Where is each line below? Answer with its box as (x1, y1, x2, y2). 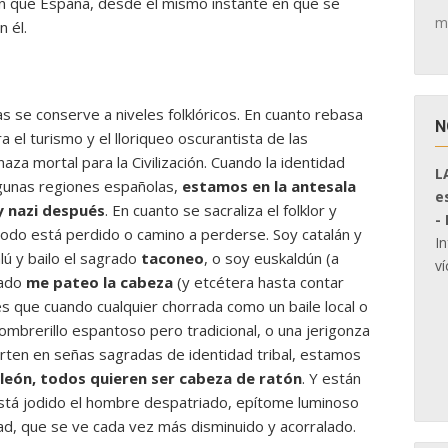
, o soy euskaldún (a (204, 248, 339, 268)
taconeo (141, 248, 204, 268)
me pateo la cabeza (26, 272, 173, 292)
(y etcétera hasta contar (173, 272, 344, 292)
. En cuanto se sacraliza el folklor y (105, 200, 337, 220)
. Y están (302, 368, 361, 388)
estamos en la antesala (182, 176, 356, 196)
